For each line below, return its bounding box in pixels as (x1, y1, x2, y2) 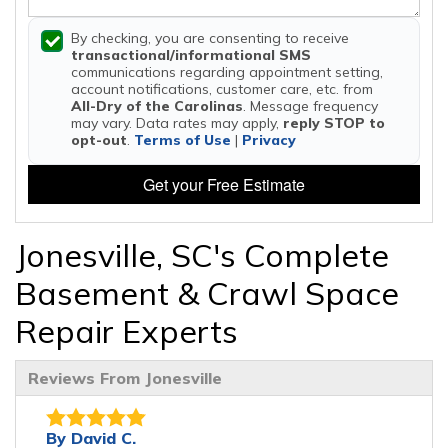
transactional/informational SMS (71, 46, 311, 64)
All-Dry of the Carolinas (71, 97, 243, 115)
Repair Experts (15, 311, 238, 352)
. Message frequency (243, 97, 378, 115)
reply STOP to (283, 114, 385, 132)
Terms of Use (134, 131, 231, 149)
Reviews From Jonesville (28, 368, 222, 389)
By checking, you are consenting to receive (71, 29, 349, 47)
